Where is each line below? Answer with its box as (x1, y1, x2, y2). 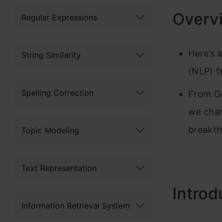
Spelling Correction (21, 87, 94, 98)
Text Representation (21, 163, 97, 173)
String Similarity (21, 50, 81, 60)
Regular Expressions (21, 12, 97, 22)
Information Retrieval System (21, 200, 130, 211)
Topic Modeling (21, 125, 79, 135)
